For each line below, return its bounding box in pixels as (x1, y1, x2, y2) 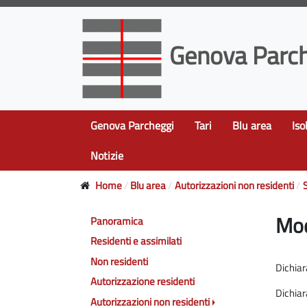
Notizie (90, 147, 123, 164)
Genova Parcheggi (90, 116, 174, 134)
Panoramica (90, 212, 143, 229)
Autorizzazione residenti (90, 273, 195, 290)
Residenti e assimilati (90, 233, 182, 249)
